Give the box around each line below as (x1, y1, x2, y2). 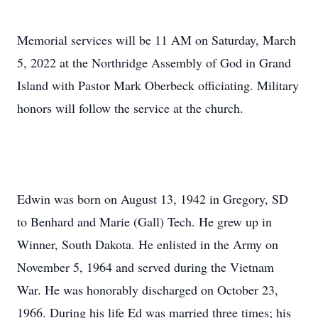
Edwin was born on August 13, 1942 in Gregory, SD (17, 190, 288, 207)
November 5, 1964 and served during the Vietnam (17, 258, 274, 275)
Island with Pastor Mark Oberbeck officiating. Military (17, 77, 299, 94)
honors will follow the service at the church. (17, 99, 243, 116)
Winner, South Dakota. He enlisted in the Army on (17, 236, 278, 253)
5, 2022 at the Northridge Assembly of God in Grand (17, 54, 291, 71)
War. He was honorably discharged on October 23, (17, 281, 278, 298)
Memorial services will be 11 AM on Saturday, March (17, 31, 296, 48)
